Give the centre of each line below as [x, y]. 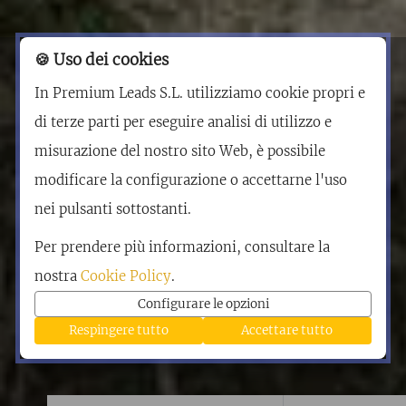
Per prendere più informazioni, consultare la [183, 246]
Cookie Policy [126, 275]
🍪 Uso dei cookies [102, 59]
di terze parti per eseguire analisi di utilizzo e [184, 121]
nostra [58, 275]
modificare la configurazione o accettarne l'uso [191, 179]
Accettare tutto [287, 331]
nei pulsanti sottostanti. [113, 208]
